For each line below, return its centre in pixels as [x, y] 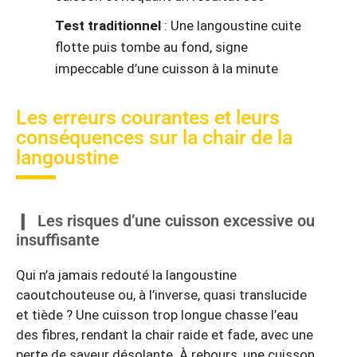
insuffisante [58, 239]
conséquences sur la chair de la [154, 137]
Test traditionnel [108, 25]
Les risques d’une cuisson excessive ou [176, 220]
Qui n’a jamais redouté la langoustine [126, 275]
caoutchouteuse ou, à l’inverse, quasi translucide [161, 294]
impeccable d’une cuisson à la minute [167, 68]
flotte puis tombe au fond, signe [151, 47]
